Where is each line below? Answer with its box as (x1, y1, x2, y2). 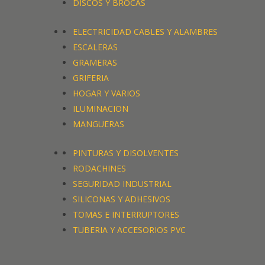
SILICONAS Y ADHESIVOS (73, 193, 171, 205)
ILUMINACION (73, 103, 129, 115)
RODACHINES (73, 163, 127, 174)
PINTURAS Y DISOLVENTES (73, 147, 179, 159)
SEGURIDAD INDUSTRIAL (73, 178, 172, 190)
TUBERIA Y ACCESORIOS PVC (73, 224, 186, 236)
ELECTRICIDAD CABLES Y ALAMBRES (73, 26, 218, 38)
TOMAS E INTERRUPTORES (73, 209, 180, 221)
